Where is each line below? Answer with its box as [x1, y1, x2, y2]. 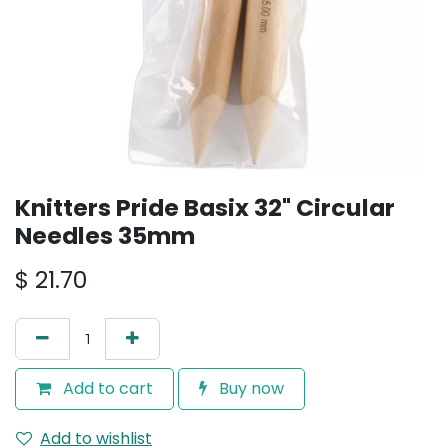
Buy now [215, 377, 284, 400]
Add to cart [59, 377, 153, 400]
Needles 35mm [15, 219, 195, 252]
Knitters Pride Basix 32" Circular [15, 191, 395, 224]
